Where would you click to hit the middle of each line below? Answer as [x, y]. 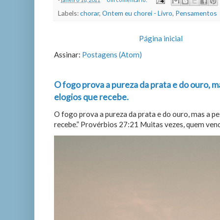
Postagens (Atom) [112, 55]
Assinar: [68, 55]
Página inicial [161, 39]
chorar [90, 13]
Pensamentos [196, 13]
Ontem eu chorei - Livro [137, 13]
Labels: [69, 13]
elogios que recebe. [91, 97]
